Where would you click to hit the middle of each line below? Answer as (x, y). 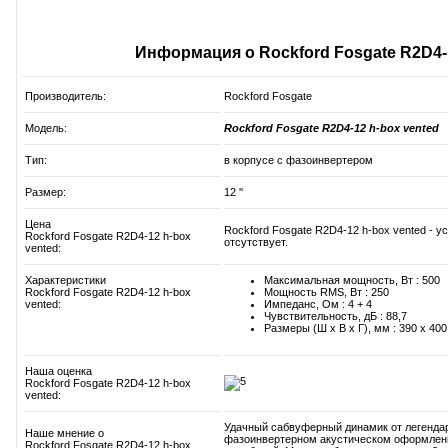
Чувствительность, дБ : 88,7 (335, 316)
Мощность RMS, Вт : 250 (326, 292)
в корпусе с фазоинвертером (298, 160)
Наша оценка (58, 371)
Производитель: (65, 96)
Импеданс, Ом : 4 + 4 (318, 304)
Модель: (46, 128)
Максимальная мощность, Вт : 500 (352, 280)
